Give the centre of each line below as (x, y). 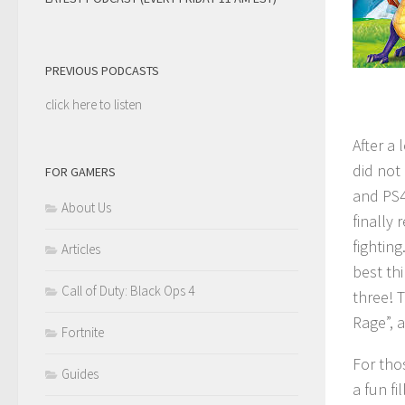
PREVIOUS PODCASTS (102, 70)
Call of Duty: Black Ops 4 (128, 291)
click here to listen (94, 105)
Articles (81, 250)
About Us (86, 208)
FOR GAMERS (80, 172)
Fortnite (83, 333)
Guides (80, 374)
